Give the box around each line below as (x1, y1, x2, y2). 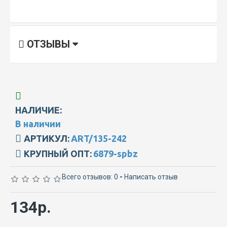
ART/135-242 (71, 133, 127, 143)
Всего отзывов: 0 (62, 172, 118, 181)
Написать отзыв (124, 172, 178, 181)
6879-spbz (93, 148, 138, 159)
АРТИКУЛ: (24, 133, 69, 143)
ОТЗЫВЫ (24, 37, 72, 50)
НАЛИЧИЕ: (15, 104, 62, 115)
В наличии (15, 118, 61, 129)
